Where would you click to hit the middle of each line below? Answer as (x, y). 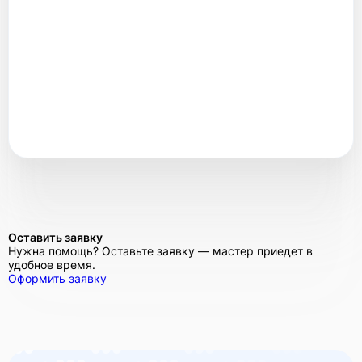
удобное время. (52, 264)
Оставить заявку (55, 237)
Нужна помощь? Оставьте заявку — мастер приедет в (160, 250)
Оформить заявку (57, 278)
